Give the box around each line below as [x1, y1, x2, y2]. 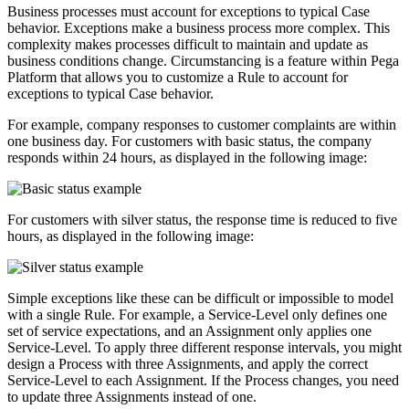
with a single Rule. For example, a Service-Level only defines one [7, 306, 387, 322]
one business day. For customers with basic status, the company [7, 132, 372, 149]
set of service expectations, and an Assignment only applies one [7, 322, 372, 339]
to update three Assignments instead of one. [7, 388, 257, 404]
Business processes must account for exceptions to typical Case [7, 3, 370, 19]
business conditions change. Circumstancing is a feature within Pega [7, 52, 399, 68]
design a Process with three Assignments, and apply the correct [7, 355, 368, 372]
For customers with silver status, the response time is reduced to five [7, 211, 397, 227]
